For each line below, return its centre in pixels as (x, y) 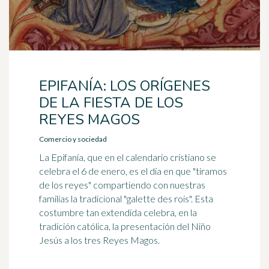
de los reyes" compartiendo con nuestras (122, 185)
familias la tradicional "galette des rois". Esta (126, 198)
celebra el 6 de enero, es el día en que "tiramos (133, 171)
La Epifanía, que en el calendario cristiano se (128, 157)
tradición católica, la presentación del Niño (125, 226)
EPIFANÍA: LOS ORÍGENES (125, 86)
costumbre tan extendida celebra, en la (118, 212)
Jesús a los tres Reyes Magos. (99, 240)
